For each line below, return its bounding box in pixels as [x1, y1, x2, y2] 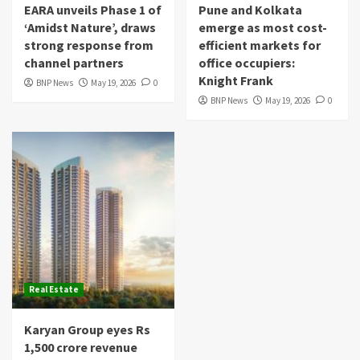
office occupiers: [198, 54, 295, 71]
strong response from [24, 36, 153, 53]
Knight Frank [198, 72, 273, 88]
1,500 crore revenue [24, 338, 137, 355]
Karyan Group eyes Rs [24, 321, 150, 337]
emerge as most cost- [198, 18, 327, 35]
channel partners [24, 54, 124, 71]
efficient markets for [198, 36, 321, 53]
